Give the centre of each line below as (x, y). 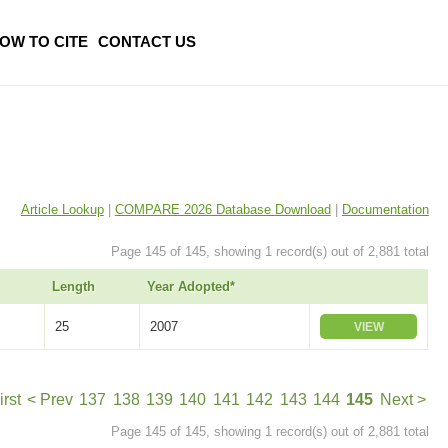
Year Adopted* (190, 287)
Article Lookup (62, 209)
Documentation (385, 209)
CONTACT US (147, 41)
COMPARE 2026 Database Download (222, 209)
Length (73, 287)
